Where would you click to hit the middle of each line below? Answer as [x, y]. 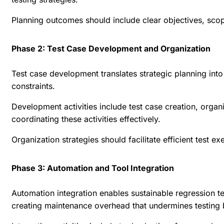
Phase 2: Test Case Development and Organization [111, 49]
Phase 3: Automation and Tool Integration [93, 168]
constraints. [33, 86]
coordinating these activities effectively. [86, 119]
